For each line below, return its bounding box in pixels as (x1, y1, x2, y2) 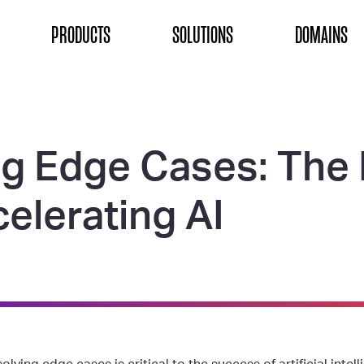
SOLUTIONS (172, 19, 233, 50)
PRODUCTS (51, 19, 110, 50)
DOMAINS (295, 19, 348, 50)
